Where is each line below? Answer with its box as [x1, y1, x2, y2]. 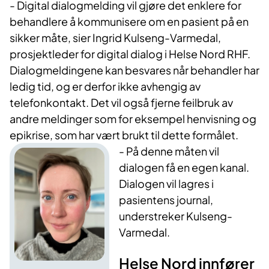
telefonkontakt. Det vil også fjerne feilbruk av [10, 95, 233, 109]
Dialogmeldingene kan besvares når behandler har [10, 62, 259, 77]
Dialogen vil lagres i [119, 176, 214, 190]
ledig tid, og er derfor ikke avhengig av [10, 79, 201, 93]
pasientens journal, [119, 192, 214, 207]
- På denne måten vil [119, 144, 220, 158]
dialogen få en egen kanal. [119, 160, 250, 174]
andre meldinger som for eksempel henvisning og [10, 111, 256, 125]
